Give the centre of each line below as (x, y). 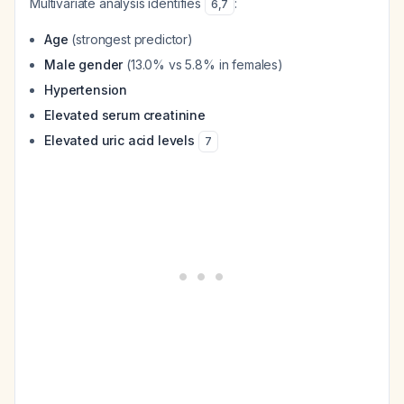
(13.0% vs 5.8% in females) (203, 64)
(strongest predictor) (131, 39)
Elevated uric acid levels (119, 140)
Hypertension (86, 90)
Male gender (84, 64)
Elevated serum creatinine (125, 115)
